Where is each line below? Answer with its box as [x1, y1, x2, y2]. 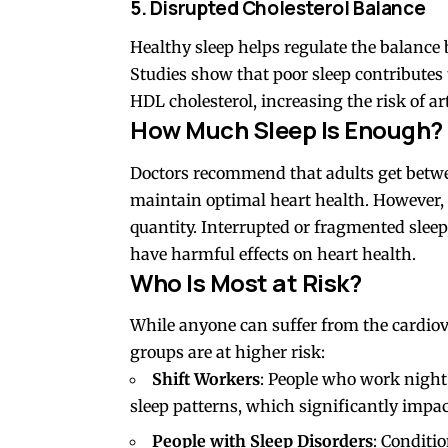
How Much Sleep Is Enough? [130, 113, 443, 147]
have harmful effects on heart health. [130, 243, 416, 264]
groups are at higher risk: [130, 342, 325, 363]
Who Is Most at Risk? [130, 265, 362, 299]
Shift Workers [152, 369, 260, 390]
